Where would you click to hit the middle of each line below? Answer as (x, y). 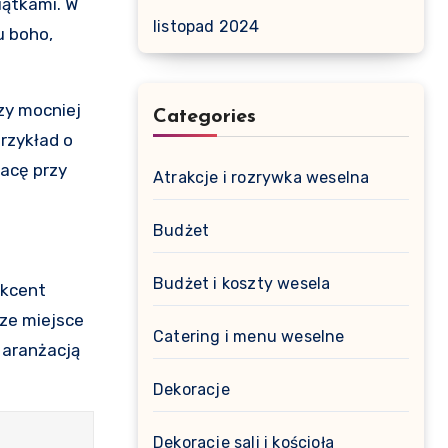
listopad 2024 (206, 26)
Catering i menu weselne (249, 336)
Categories (204, 117)
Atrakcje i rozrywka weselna (261, 177)
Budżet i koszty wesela (242, 283)
